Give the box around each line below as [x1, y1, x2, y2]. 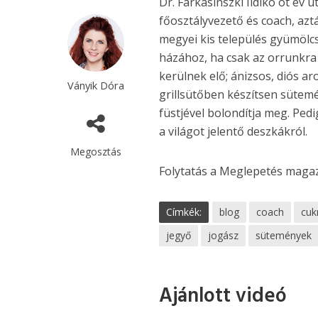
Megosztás [70, 144, 121, 158]
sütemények [256, 229, 312, 243]
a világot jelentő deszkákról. [159, 124, 308, 140]
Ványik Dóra [67, 77, 124, 92]
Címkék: [166, 205, 202, 219]
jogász [208, 229, 239, 243]
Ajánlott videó [159, 280, 287, 313]
